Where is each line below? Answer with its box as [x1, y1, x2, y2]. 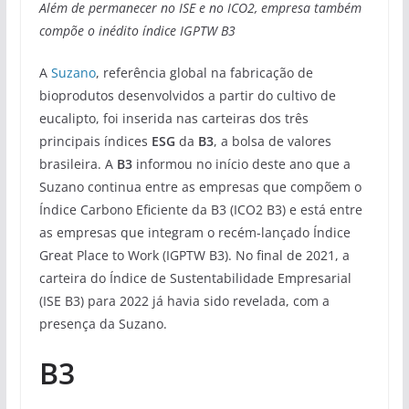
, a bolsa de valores [213, 131, 331, 150]
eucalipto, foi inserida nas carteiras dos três [38, 109, 309, 127]
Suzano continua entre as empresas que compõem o [38, 177, 362, 195]
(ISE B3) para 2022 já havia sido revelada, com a [38, 291, 330, 309]
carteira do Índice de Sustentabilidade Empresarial [38, 268, 351, 287]
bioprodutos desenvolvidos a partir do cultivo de [38, 86, 336, 104]
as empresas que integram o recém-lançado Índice [38, 223, 351, 241]
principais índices [38, 131, 152, 150]
